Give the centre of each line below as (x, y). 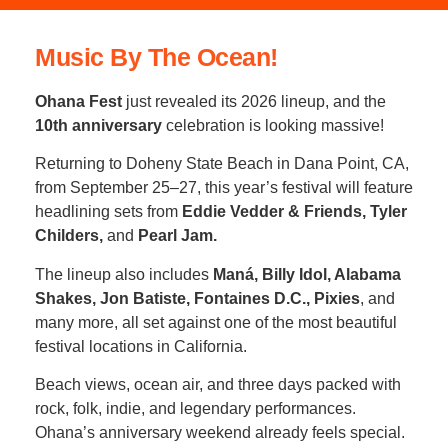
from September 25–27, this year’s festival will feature (224, 188)
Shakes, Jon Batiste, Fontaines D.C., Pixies (197, 298)
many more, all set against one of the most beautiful (216, 322)
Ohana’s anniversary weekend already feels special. (220, 433)
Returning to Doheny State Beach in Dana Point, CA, (222, 164)
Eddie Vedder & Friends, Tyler (294, 212)
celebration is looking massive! (273, 125)
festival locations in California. (141, 346)
